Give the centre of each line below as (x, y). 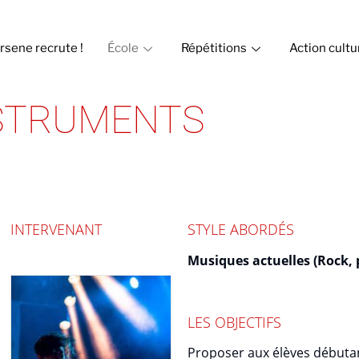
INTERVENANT (56, 229)
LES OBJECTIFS (234, 322)
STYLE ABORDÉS (241, 229)
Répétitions (214, 48)
